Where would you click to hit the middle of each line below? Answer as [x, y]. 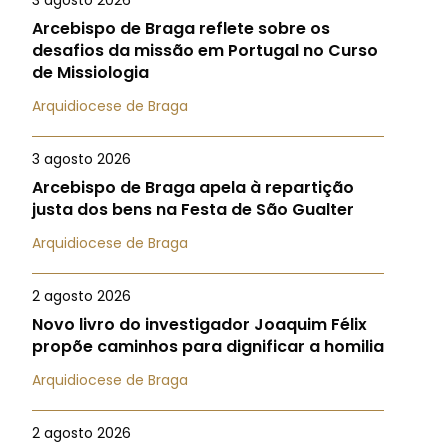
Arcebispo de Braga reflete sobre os [181, 28]
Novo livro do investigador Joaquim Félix [199, 324]
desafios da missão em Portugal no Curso [205, 50]
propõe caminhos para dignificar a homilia [208, 346]
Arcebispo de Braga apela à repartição [193, 187]
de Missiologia [90, 72]
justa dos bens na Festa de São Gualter [193, 209]
